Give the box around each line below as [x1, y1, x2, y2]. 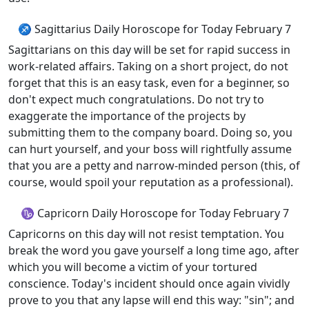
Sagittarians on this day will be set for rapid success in [8, 42, 290, 57]
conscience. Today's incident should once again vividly [8, 276, 290, 291]
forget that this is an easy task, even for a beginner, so [8, 75, 290, 90]
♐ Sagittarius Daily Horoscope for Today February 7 [18, 21, 291, 37]
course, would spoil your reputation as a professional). [8, 175, 293, 190]
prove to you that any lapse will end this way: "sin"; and [8, 292, 295, 308]
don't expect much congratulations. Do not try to [8, 92, 264, 107]
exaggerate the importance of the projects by [8, 108, 246, 123]
